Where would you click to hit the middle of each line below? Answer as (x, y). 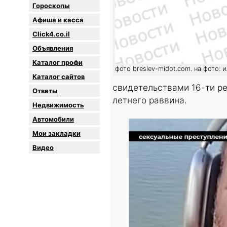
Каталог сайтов (59, 77)
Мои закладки (56, 134)
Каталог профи (58, 63)
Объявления (53, 48)
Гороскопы (51, 6)
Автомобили (53, 119)
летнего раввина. (150, 100)
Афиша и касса (58, 20)
